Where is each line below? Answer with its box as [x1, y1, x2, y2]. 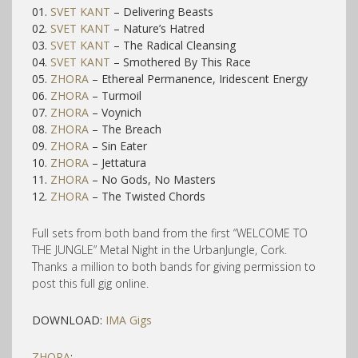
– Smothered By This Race [110, 54, 251, 70]
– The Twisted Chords [89, 188, 205, 204]
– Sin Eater [89, 137, 147, 153]
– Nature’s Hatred [110, 20, 205, 36]
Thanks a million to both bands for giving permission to [32, 258, 316, 274]
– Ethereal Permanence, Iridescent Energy [89, 70, 308, 86]
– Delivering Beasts [110, 3, 213, 19]
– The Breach [89, 121, 161, 137]
